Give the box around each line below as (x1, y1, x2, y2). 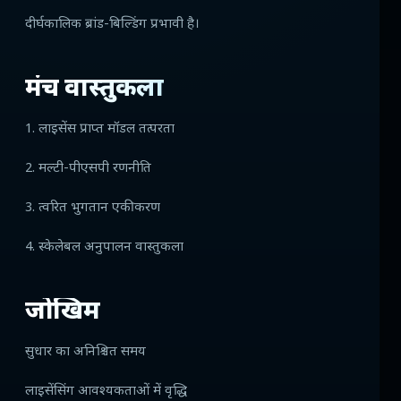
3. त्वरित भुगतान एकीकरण (25, 200, 160, 218)
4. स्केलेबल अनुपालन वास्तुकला (25, 239, 183, 257)
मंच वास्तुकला (25, 73, 164, 107)
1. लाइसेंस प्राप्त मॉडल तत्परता (25, 121, 175, 139)
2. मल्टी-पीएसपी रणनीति (25, 160, 151, 178)
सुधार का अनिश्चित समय (25, 344, 146, 362)
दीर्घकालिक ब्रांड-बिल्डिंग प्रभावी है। (25, 16, 200, 34)
